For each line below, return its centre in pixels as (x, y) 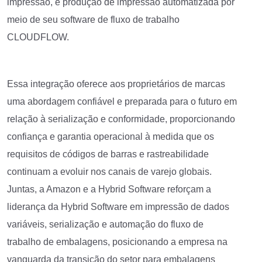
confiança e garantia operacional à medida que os (111, 136)
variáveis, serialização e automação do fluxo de (105, 224)
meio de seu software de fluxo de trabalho (93, 19)
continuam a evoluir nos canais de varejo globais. (109, 171)
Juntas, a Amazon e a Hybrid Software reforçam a (109, 189)
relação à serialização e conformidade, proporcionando (121, 119)
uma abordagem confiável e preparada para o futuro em (122, 101)
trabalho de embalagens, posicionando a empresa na (117, 242)
